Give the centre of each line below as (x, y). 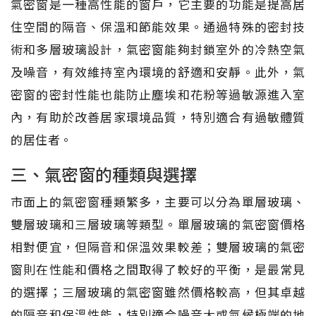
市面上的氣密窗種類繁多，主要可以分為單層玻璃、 (158, 201)
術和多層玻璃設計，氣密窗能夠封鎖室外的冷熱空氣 (158, 49)
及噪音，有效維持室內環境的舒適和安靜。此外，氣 (158, 71)
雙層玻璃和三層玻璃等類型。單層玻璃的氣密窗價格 (158, 224)
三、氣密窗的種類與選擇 (104, 174)
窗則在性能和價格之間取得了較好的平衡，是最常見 (158, 269)
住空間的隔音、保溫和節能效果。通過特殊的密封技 (158, 26)
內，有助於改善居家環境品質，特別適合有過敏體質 (158, 116)
